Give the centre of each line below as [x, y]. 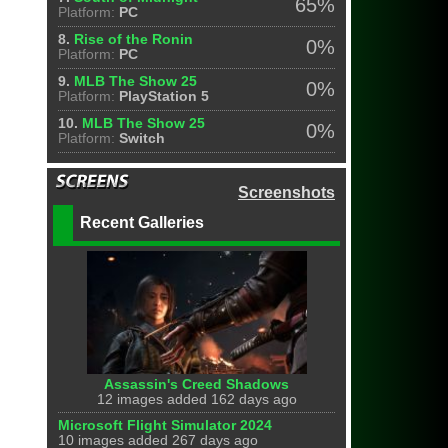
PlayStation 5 [164, 96]
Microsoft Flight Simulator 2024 [165, 425]
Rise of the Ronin [134, 39]
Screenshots [286, 192]
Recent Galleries [142, 222]
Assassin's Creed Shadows [197, 384]
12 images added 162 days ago [196, 399]
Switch [142, 138]
